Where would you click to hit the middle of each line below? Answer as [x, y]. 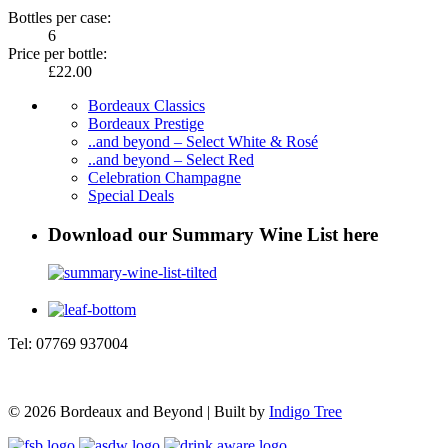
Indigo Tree [305, 412]
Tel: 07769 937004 [68, 344]
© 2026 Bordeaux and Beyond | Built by [138, 412]
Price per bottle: [57, 54]
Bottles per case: [59, 18]
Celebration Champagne [164, 178]
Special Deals [131, 196]
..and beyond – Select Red [171, 160]
